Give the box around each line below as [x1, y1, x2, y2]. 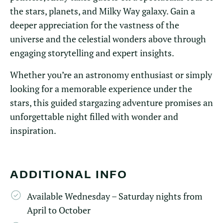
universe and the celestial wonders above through [10, 33, 206, 45]
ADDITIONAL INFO [10, 168, 127, 180]
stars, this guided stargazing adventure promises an [10, 97, 213, 109]
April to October [27, 204, 91, 216]
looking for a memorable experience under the [10, 83, 192, 95]
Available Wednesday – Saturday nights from [27, 190, 203, 202]
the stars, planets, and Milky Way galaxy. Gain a [10, 5, 195, 17]
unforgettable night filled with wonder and [10, 111, 178, 122]
